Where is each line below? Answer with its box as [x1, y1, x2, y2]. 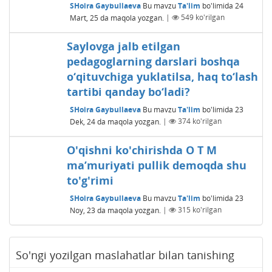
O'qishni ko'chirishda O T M [66, 142, 217, 157]
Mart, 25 [69, 12, 98, 23]
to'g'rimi [66, 172, 114, 188]
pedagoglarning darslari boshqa [66, 53, 240, 69]
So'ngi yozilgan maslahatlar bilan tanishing [16, 247, 234, 262]
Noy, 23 [69, 205, 95, 216]
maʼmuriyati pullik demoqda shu [66, 157, 246, 172]
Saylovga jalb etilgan [66, 38, 180, 53]
